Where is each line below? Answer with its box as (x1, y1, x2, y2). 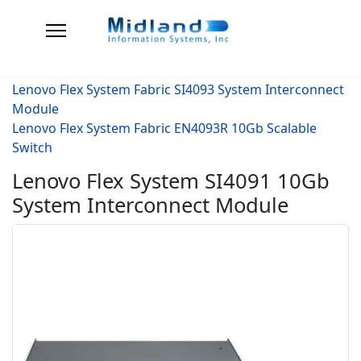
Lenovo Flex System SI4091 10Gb (12, 167, 330, 196)
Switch (12, 139, 52, 157)
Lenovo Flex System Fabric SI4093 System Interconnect (12, 81, 344, 99)
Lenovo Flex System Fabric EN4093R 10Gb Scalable (12, 119, 317, 138)
